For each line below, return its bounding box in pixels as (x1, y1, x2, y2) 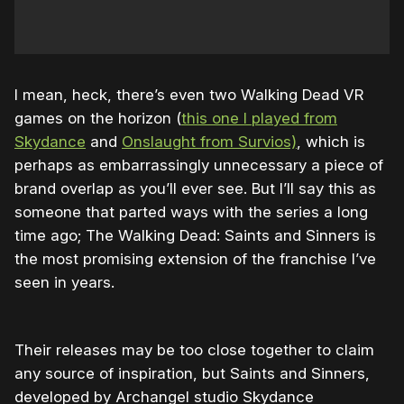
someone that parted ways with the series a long (14, 203, 368, 222)
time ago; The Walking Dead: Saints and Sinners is (14, 226, 376, 245)
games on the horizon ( (14, 109, 181, 128)
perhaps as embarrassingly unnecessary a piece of (14, 156, 383, 175)
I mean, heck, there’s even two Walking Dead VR (14, 86, 363, 105)
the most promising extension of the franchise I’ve (14, 250, 376, 269)
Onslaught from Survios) (122, 133, 297, 151)
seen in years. (14, 273, 115, 292)
